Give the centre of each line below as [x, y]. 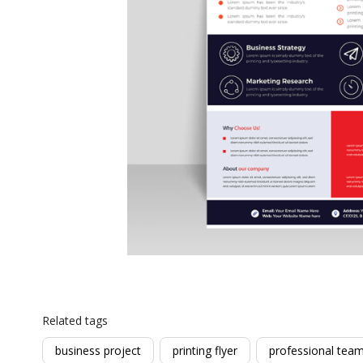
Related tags [75, 320]
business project [98, 350]
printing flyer [205, 350]
